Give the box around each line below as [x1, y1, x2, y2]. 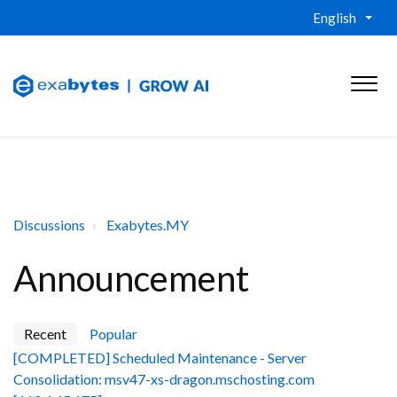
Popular [90, 325, 137, 342]
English [313, 10, 356, 26]
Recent [24, 325, 66, 342]
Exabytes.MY [106, 216, 189, 233]
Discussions [13, 216, 85, 233]
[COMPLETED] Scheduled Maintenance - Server [13, 349, 307, 366]
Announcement [13, 257, 249, 300]
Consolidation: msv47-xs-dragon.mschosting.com [13, 370, 315, 387]
